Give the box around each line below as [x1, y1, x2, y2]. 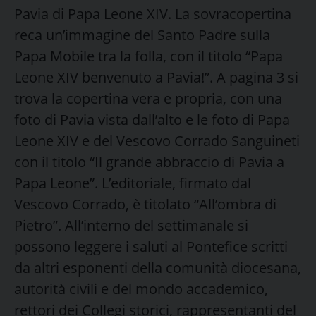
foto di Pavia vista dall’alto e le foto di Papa [14, 109, 290, 129]
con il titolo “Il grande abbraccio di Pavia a [14, 152, 284, 171]
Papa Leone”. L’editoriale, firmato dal [14, 173, 251, 193]
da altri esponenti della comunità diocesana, [14, 257, 301, 277]
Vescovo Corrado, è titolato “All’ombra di [14, 194, 276, 214]
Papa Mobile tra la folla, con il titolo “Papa [14, 46, 283, 66]
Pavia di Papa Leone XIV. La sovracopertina [14, 4, 291, 23]
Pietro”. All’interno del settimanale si [14, 215, 248, 235]
